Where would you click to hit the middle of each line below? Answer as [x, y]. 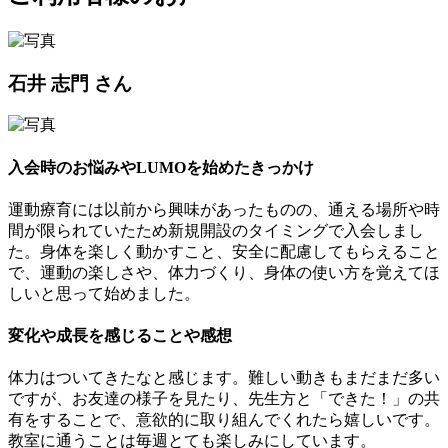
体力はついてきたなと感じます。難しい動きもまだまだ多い [224, 378]
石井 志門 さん [70, 83]
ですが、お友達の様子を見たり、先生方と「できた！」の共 [224, 399]
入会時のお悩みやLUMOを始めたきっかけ [161, 167]
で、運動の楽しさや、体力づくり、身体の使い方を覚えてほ [224, 272]
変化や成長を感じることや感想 [120, 336]
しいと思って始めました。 [104, 293]
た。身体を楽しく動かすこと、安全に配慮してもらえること [224, 251]
